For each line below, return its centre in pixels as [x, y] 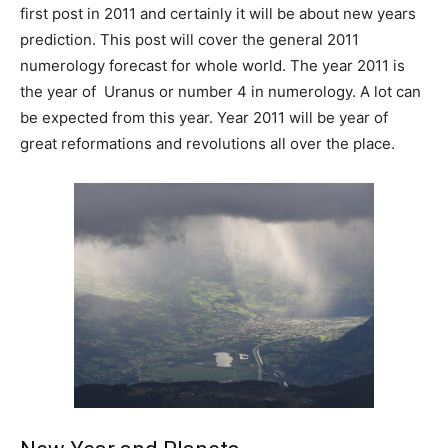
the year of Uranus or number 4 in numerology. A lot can [220, 91]
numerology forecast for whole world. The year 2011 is [212, 65]
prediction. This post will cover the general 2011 [189, 39]
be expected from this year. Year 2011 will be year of [204, 117]
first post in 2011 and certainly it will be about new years [218, 13]
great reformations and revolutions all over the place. [207, 143]
